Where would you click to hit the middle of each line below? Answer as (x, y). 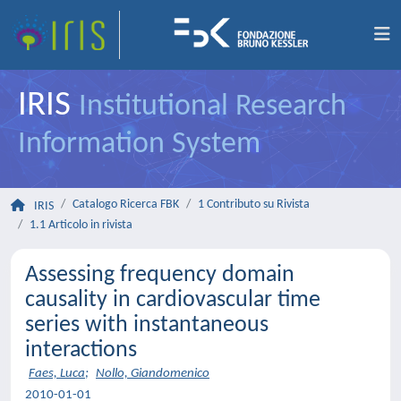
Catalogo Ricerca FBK (126, 205)
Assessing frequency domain (160, 275)
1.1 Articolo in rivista (81, 225)
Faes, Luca (57, 374)
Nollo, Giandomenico (153, 374)
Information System (139, 145)
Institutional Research (213, 107)
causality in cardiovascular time (173, 300)
